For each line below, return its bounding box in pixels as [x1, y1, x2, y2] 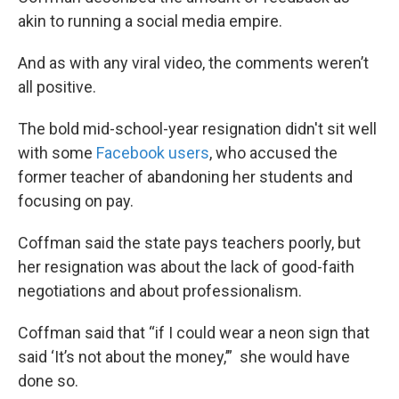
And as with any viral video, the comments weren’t [18, 53, 369, 72]
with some [18, 143, 96, 162]
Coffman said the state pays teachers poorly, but [18, 233, 361, 252]
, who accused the [209, 143, 338, 162]
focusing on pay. [18, 191, 134, 210]
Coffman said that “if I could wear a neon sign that [18, 323, 370, 342]
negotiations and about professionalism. [18, 281, 302, 300]
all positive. [18, 77, 96, 96]
